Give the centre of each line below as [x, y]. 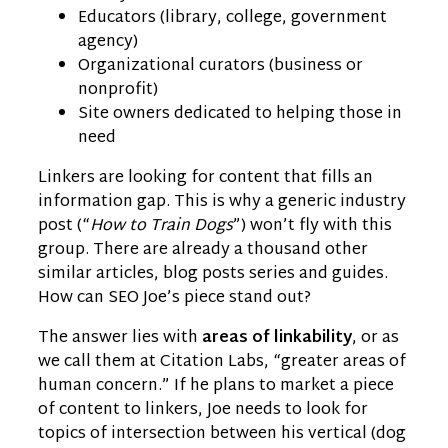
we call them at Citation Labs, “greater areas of [222, 363]
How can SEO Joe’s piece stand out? [174, 299]
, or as [375, 339]
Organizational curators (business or [220, 67]
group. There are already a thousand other [203, 251]
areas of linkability [277, 339]
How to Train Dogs [161, 227]
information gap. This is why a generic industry [222, 203]
